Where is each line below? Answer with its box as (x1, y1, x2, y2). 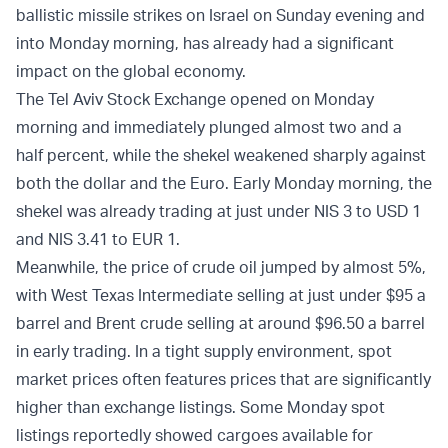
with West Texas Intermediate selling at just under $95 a (16, 285, 426, 306)
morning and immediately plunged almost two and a (16, 117, 402, 138)
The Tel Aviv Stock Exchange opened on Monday (16, 89, 374, 110)
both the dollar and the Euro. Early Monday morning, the (16, 173, 432, 194)
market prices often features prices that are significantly (16, 369, 431, 390)
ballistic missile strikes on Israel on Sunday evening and (16, 5, 425, 26)
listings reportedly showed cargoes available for (16, 425, 373, 446)
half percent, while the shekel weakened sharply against (16, 145, 426, 166)
